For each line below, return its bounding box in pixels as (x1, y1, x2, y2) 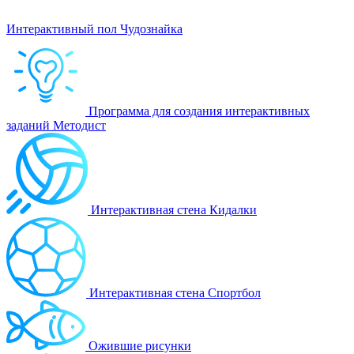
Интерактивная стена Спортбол (89, 285, 261, 299)
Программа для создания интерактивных (88, 104, 310, 118)
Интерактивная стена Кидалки (91, 202, 257, 217)
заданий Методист (6, 118, 106, 132)
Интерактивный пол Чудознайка (6, 21, 183, 36)
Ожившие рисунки (88, 338, 191, 352)
